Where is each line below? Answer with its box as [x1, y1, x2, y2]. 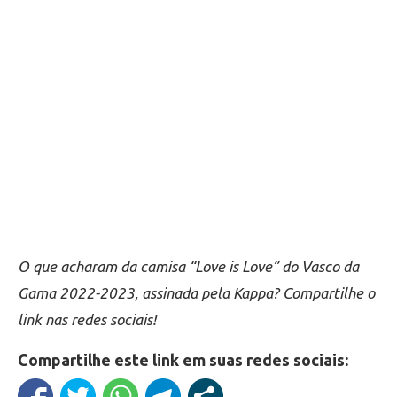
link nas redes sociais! [18, 311, 156, 329]
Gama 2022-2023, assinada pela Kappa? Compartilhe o [18, 284, 375, 302]
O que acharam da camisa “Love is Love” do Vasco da [18, 258, 359, 276]
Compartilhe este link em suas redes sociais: [18, 351, 348, 370]
